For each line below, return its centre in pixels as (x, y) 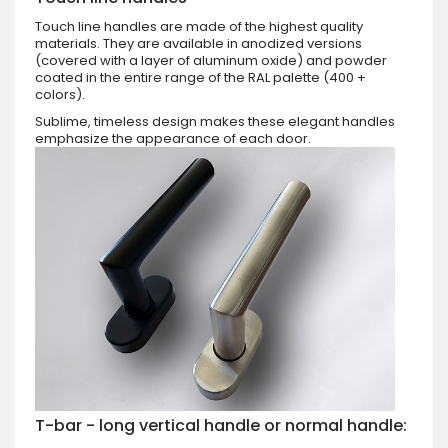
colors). (60, 94)
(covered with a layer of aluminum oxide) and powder (211, 60)
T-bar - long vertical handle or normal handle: (221, 425)
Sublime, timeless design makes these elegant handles (215, 121)
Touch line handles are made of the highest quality (199, 26)
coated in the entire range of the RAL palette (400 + (200, 77)
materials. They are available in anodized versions (198, 43)
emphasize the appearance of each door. (173, 138)
